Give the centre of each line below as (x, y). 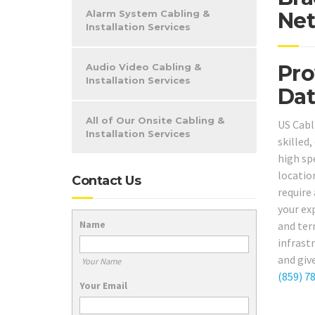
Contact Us (106, 181)
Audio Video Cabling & (143, 67)
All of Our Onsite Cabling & (155, 120)
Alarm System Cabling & (148, 13)
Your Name (101, 261)
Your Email (103, 285)
